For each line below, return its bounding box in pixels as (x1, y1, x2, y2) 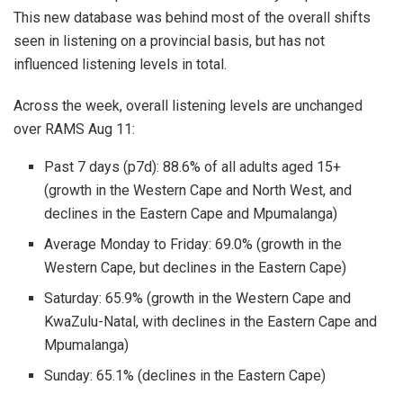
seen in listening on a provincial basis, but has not (13, 31, 325, 49)
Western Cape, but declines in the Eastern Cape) (44, 258, 347, 276)
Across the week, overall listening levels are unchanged (13, 96, 363, 114)
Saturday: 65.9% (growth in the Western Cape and (44, 289, 352, 307)
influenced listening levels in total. (13, 55, 227, 73)
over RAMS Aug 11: (13, 120, 135, 138)
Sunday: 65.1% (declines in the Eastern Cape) (44, 366, 327, 384)
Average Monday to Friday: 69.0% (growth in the (44, 235, 343, 253)
